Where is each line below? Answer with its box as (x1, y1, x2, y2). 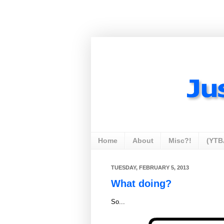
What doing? (111, 177, 171, 189)
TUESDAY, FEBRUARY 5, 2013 (111, 164, 189, 170)
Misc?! (168, 136, 191, 145)
